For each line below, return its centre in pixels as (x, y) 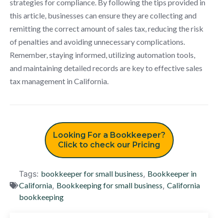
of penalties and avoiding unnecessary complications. (97, 41)
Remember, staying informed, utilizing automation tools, (102, 54)
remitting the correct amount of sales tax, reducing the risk (107, 28)
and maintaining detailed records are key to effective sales (106, 68)
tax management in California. (59, 81)
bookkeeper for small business (92, 173)
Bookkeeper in (172, 173)
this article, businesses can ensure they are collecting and (103, 15)
